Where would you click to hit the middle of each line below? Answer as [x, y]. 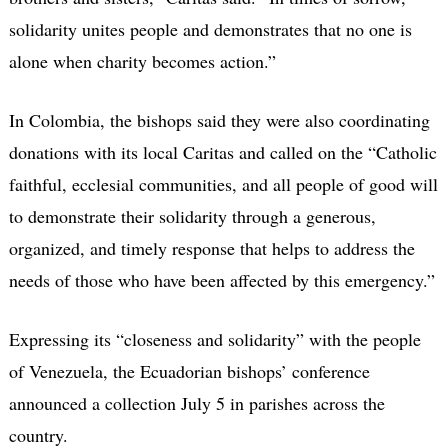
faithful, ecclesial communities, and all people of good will [223, 183]
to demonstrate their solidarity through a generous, [192, 215]
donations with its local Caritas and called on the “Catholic [222, 151]
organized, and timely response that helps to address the [211, 247]
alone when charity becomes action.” [142, 60]
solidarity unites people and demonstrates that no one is [210, 28]
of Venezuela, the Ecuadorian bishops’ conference [189, 370]
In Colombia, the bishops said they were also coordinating [219, 119]
